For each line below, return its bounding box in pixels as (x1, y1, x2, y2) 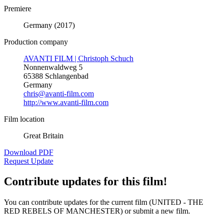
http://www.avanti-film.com (23, 98, 109, 107)
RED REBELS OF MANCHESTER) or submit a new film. (4, 207, 190, 216)
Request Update (4, 156, 53, 165)
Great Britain (23, 131, 64, 140)
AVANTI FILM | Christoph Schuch (23, 54, 133, 63)
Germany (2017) (23, 21, 75, 29)
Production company (4, 37, 68, 46)
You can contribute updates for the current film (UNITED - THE (4, 198, 203, 207)
